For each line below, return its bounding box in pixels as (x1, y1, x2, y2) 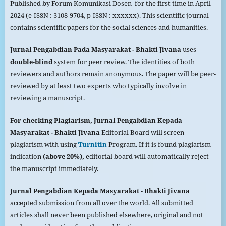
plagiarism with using (10, 140, 77, 149)
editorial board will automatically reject (85, 152, 209, 161)
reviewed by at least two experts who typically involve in (10, 81, 187, 91)
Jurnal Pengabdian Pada (10, 45, 90, 54)
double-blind (10, 57, 52, 67)
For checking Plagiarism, (10, 116, 94, 125)
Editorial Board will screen (99, 128, 184, 137)
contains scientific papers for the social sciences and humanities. (10, 23, 208, 32)
